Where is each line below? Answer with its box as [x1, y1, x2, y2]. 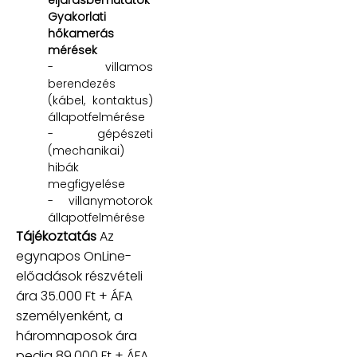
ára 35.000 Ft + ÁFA [16, 286, 132, 305]
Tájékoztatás [16, 226, 96, 245]
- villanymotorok [48, 192, 153, 209]
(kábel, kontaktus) [48, 92, 153, 108]
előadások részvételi [16, 266, 143, 285]
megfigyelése [48, 175, 125, 192]
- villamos [48, 58, 153, 75]
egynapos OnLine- [16, 246, 131, 265]
